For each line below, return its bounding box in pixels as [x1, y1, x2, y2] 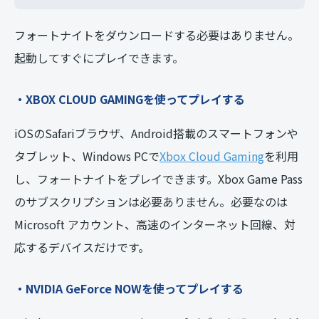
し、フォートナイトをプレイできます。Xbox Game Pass [14, 169, 303, 187]
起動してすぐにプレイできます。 [14, 48, 184, 66]
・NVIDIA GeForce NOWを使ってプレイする [14, 279, 244, 297]
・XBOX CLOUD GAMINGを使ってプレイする [14, 90, 245, 108]
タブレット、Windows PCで [14, 147, 159, 164]
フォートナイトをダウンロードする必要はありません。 [14, 26, 299, 43]
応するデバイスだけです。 [14, 238, 150, 256]
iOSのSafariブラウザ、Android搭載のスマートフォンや [14, 124, 298, 142]
